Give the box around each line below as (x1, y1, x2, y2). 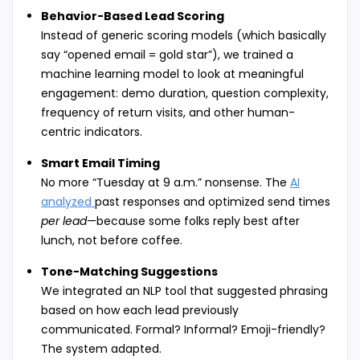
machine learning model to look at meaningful (41, 66, 304, 83)
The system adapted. (41, 341, 162, 358)
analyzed (41, 194, 95, 211)
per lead (41, 213, 87, 230)
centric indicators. (41, 124, 142, 141)
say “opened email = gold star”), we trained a (41, 47, 293, 63)
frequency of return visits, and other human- (41, 104, 295, 121)
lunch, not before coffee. (41, 232, 182, 249)
